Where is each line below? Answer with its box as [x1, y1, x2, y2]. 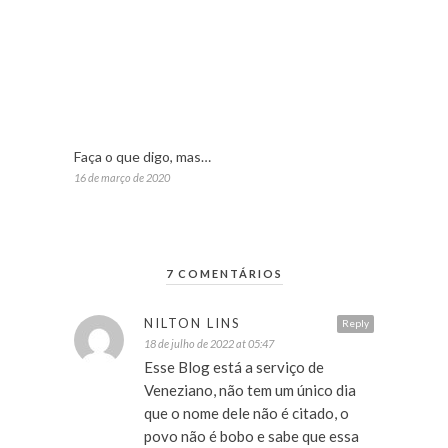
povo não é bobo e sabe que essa [144, 427, 359, 446]
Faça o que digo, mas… [74, 148, 211, 166]
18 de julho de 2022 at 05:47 [144, 337, 274, 351]
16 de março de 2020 [74, 171, 170, 185]
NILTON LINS [144, 315, 241, 332]
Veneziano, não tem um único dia [144, 381, 356, 400]
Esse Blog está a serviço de [144, 358, 324, 377]
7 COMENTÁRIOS [165, 267, 283, 281]
